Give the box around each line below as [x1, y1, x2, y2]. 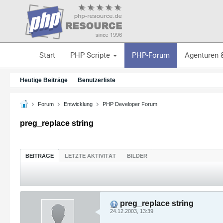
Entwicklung [64, 101, 93, 107]
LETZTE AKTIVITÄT [65, 152, 116, 159]
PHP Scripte [70, 50, 112, 60]
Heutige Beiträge [20, 77, 68, 84]
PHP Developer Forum [103, 101, 157, 107]
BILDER [127, 152, 147, 159]
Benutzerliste [78, 77, 115, 84]
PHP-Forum [131, 50, 170, 60]
